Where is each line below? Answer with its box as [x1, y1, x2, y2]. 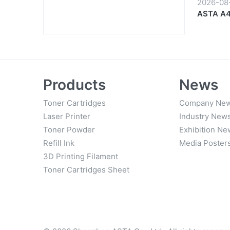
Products [43, 76, 106, 94]
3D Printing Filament [43, 151, 118, 162]
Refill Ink [43, 138, 74, 148]
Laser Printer [43, 111, 90, 122]
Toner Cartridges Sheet [43, 165, 129, 175]
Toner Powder [43, 125, 95, 135]
